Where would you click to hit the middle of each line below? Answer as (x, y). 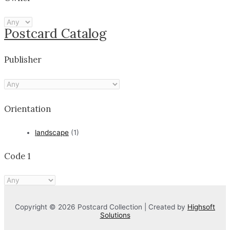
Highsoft (201, 207)
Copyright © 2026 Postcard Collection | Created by (101, 207)
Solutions (115, 215)
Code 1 (17, 156)
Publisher (23, 60)
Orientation (27, 109)
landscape (52, 132)
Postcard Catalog (55, 33)
